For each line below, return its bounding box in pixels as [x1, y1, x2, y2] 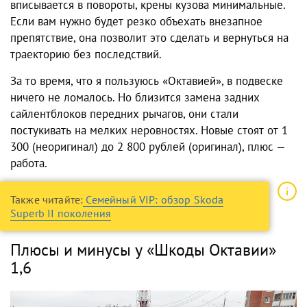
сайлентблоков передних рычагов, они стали [10, 106, 238, 122]
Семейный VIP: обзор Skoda [86, 193, 224, 207]
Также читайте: [10, 193, 84, 207]
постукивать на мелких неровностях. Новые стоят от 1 [10, 123, 288, 138]
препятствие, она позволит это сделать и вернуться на [10, 30, 288, 46]
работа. [10, 156, 50, 171]
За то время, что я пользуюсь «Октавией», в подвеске [10, 73, 283, 89]
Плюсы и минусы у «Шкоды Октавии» [10, 239, 276, 261]
